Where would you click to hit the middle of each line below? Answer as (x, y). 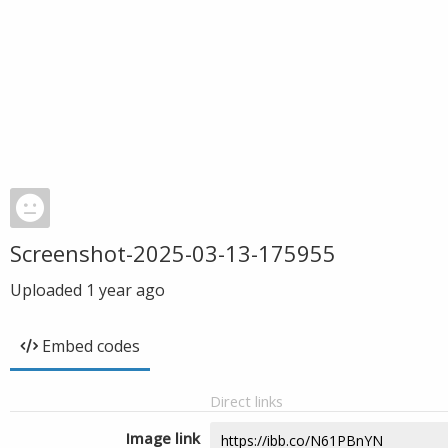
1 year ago (125, 290)
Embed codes (91, 346)
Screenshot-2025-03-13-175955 (173, 253)
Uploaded (48, 290)
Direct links (246, 401)
